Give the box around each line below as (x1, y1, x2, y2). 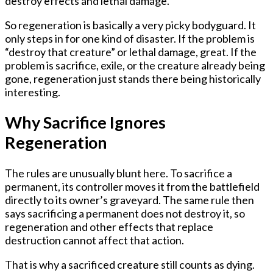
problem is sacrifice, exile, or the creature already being (5, 58, 265, 72)
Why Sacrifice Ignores (5, 112, 166, 133)
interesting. (5, 85, 60, 99)
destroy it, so (182, 206, 245, 220)
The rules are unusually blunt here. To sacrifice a (5, 166, 232, 180)
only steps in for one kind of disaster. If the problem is (5, 31, 255, 45)
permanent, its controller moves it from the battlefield (5, 179, 260, 193)
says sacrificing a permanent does (5, 206, 166, 220)
